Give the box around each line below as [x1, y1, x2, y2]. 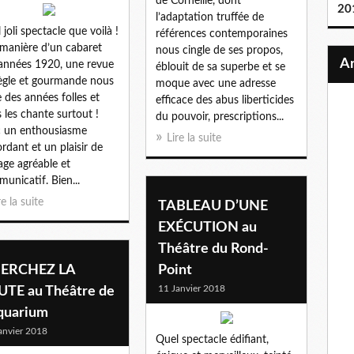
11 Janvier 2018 [158, 283, 225, 293]
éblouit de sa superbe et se [156, 61, 285, 73]
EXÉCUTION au [158, 220, 257, 235]
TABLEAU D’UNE [158, 198, 268, 213]
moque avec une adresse [156, 77, 276, 89]
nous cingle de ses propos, [156, 44, 283, 56]
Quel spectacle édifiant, [156, 333, 269, 345]
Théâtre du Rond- [158, 241, 269, 256]
